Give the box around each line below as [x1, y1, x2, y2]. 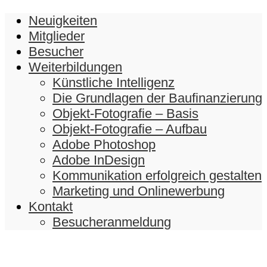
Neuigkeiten [29, 13, 97, 29]
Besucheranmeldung [52, 215, 171, 230]
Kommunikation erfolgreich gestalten [52, 168, 262, 184]
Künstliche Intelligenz [52, 75, 175, 91]
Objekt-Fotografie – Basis [52, 106, 198, 122]
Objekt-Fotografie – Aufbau [52, 122, 207, 137]
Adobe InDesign [52, 153, 145, 168]
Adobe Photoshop [52, 137, 156, 153]
